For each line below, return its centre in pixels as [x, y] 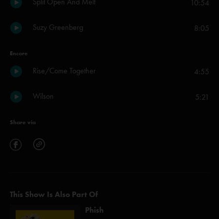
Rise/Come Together [64, 71]
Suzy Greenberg [58, 27]
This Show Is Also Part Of [54, 194]
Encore [19, 53]
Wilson [43, 96]
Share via [23, 122]
